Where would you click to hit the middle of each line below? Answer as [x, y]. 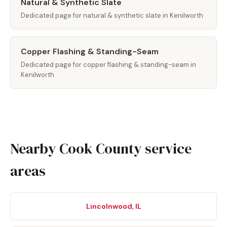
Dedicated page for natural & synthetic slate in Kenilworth [112, 15]
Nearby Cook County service [101, 148]
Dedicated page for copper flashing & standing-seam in [108, 65]
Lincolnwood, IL [113, 206]
